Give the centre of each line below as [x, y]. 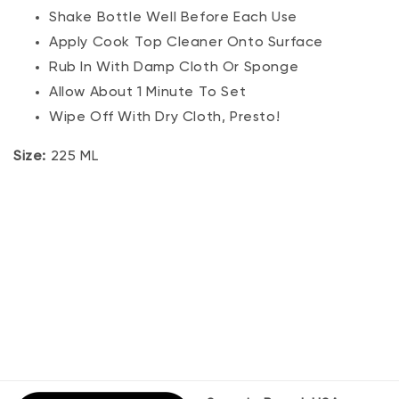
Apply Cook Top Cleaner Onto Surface [186, 43]
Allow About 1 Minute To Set [148, 93]
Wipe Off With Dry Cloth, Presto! [165, 118]
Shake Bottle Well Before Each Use [173, 18]
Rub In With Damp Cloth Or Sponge [174, 68]
